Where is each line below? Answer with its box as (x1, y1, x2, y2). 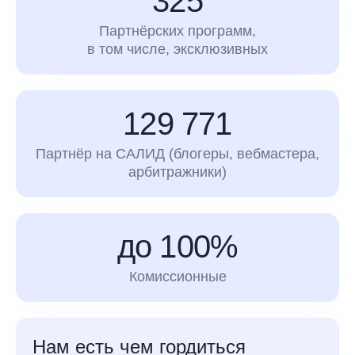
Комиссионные (128, 269, 227, 285)
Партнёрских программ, (99, 23, 256, 40)
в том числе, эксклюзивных (87, 41, 268, 58)
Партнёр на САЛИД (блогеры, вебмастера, (36, 146, 319, 162)
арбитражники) (128, 164, 227, 181)
